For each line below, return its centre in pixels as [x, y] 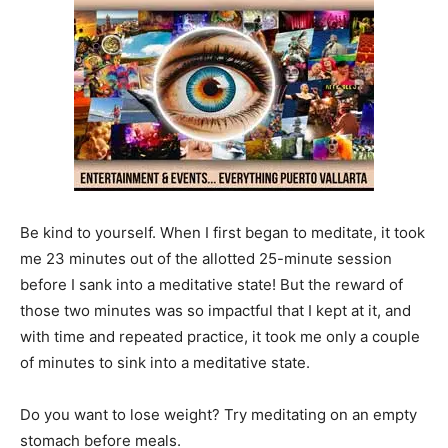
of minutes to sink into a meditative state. [165, 362]
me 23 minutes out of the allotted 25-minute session [206, 258]
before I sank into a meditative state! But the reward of [211, 284]
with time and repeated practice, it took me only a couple [220, 336]
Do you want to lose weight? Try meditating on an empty [218, 414]
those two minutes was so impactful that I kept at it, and [215, 310]
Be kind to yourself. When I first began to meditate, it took [222, 232]
